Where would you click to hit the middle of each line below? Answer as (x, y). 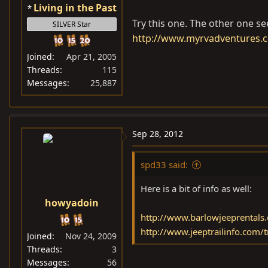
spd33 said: (164, 165)
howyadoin (72, 203)
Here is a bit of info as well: (196, 188)
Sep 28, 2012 (158, 134)
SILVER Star (72, 24)
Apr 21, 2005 (92, 57)
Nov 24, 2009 (91, 236)
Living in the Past (75, 8)
